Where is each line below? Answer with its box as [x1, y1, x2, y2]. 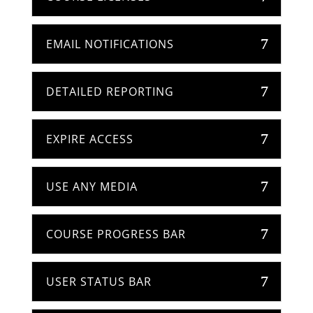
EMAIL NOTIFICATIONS [45, 36, 174, 52]
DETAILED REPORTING [45, 84, 174, 100]
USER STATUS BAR [45, 274, 152, 290]
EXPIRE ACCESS [45, 131, 133, 147]
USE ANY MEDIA [45, 179, 138, 195]
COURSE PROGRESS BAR [45, 226, 186, 242]
